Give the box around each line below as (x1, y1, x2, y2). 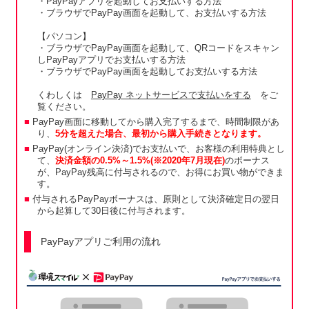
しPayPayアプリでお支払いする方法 (37, 55, 186, 66)
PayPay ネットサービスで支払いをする (90, 90, 251, 101)
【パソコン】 (37, 32, 91, 42)
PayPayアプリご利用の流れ (40, 236, 161, 248)
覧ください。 (37, 102, 91, 112)
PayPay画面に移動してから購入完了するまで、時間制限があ (32, 117, 279, 128)
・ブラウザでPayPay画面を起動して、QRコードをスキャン (37, 43, 279, 54)
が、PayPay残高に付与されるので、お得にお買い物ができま (37, 168, 284, 178)
